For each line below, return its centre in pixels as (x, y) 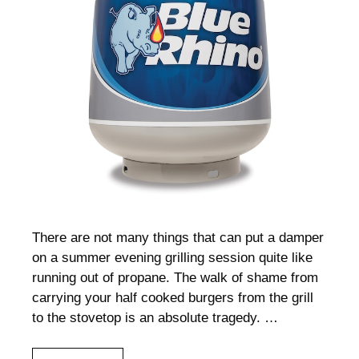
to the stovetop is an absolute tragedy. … (155, 317)
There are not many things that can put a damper (178, 237)
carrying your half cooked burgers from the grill (173, 297)
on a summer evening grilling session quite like (172, 257)
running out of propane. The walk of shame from (175, 277)
